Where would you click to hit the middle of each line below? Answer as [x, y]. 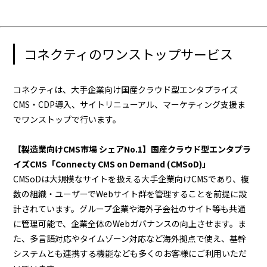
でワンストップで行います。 [67, 119]
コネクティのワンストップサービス [128, 54]
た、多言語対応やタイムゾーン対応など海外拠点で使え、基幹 [130, 238]
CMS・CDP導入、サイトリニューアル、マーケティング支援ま [130, 104]
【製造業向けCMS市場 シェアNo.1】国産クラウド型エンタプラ [132, 149]
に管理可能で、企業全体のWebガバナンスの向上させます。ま [130, 223]
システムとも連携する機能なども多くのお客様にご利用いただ [130, 253]
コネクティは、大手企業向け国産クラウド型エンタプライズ [126, 89]
